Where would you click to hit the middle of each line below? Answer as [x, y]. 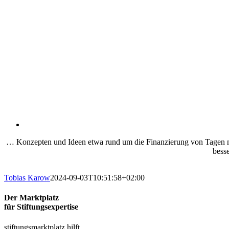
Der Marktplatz [31, 198]
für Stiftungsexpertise [41, 207]
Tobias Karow [27, 178]
